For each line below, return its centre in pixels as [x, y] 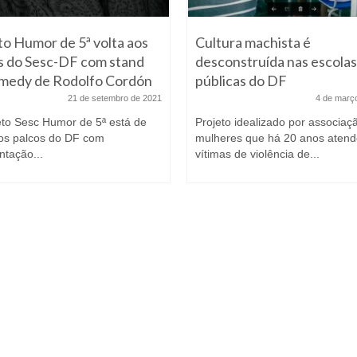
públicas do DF [241, 80]
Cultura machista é [253, 42]
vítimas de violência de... [257, 153]
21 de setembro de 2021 [115, 98]
